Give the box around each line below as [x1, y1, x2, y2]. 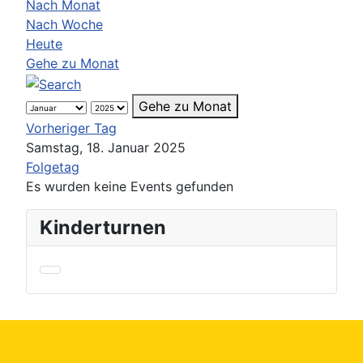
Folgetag [26, 158, 79, 175]
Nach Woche [26, 16, 103, 33]
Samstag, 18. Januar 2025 [26, 139, 186, 156]
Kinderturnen [40, 215, 166, 239]
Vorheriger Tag [26, 119, 117, 136]
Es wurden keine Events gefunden [26, 177, 233, 194]
